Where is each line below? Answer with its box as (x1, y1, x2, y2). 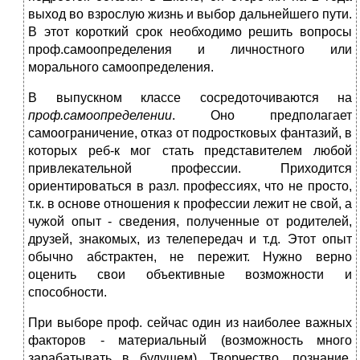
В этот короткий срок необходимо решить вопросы (28, 25, 352, 39)
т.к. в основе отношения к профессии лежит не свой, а (28, 197, 352, 211)
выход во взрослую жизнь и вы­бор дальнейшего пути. (28, 7, 352, 22)
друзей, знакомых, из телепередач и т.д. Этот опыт (28, 232, 352, 247)
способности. (28, 285, 107, 300)
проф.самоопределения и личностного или (28, 43, 352, 57)
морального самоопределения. (28, 60, 214, 75)
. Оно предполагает (172, 108, 352, 123)
